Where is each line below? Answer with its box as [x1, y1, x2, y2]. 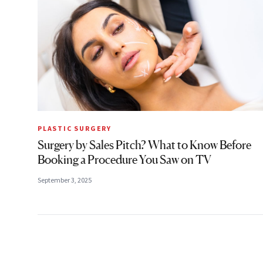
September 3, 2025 [38, 175, 92, 184]
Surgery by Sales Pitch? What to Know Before [38, 137, 251, 152]
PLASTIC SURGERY [38, 123, 112, 133]
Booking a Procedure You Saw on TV [38, 152, 211, 167]
